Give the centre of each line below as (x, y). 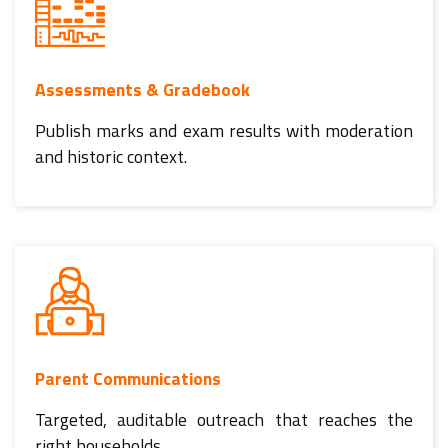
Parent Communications (128, 378)
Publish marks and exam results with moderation (224, 130)
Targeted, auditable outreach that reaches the (224, 419)
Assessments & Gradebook (142, 89)
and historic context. (111, 156)
